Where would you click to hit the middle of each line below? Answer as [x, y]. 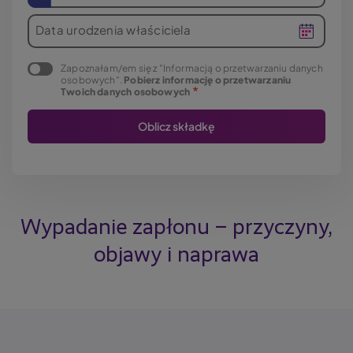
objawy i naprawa [176, 255]
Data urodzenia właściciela [113, 30]
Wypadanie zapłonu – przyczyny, [176, 228]
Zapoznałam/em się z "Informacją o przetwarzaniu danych [192, 68]
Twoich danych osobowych [126, 92]
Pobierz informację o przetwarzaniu [208, 80]
